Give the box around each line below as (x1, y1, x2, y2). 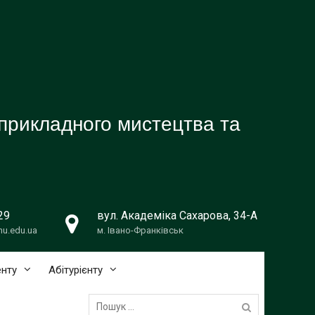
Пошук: (88, 289, 120, 300)
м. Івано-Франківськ (97, 225, 184, 236)
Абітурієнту (49, 264, 103, 276)
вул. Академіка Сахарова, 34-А (97, 209, 257, 222)
